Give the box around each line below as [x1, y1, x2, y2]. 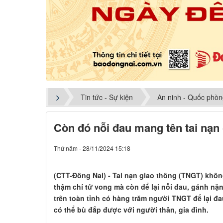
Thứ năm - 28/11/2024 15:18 [54, 144, 130, 153]
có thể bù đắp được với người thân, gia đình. [54, 205, 209, 215]
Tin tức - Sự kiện [81, 92, 133, 102]
